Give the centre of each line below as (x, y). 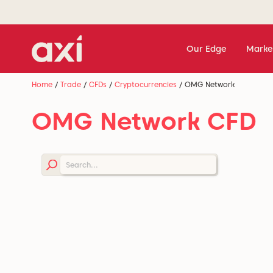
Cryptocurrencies (146, 84)
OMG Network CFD (144, 121)
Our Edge (207, 49)
